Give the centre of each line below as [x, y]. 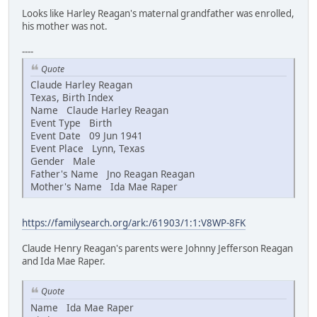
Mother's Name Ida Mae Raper [104, 187]
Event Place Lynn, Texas [88, 149]
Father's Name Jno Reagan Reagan [113, 174]
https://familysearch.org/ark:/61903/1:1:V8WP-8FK [134, 223]
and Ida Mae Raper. [64, 261]
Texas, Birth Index [72, 98]
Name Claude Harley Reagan [99, 110]
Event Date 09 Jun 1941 [87, 136]
